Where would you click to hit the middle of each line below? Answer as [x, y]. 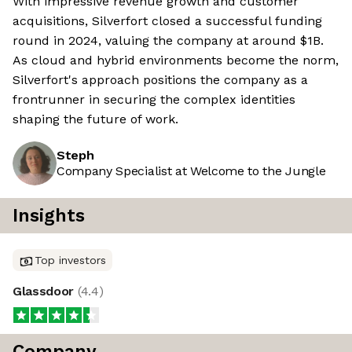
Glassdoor [45, 291]
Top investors [70, 260]
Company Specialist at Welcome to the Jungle [191, 171]
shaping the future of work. [95, 119]
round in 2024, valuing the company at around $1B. [168, 41]
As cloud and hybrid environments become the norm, [176, 60]
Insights [49, 216]
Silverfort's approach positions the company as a [160, 80]
